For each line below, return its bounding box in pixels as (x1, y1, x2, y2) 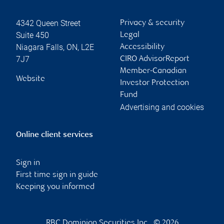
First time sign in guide (16, 170, 98, 179)
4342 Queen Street (16, 18, 80, 28)
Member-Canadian (120, 66, 186, 75)
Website (16, 74, 45, 83)
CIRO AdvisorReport (120, 54, 189, 63)
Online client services (16, 130, 93, 139)
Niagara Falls (16, 42, 63, 52)
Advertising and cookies (120, 102, 204, 112)
